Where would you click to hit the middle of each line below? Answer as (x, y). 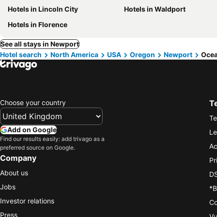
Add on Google (32, 129)
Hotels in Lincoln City (43, 9)
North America (74, 54)
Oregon (142, 54)
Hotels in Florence (38, 24)
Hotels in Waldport (155, 9)
